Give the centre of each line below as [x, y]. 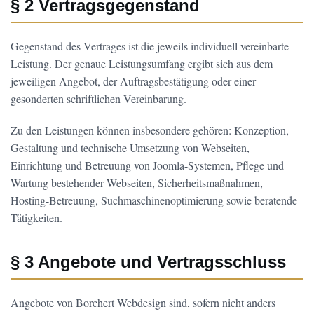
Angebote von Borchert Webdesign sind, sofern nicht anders [143, 302]
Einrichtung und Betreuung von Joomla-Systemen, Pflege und [147, 165]
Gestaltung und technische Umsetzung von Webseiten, [130, 148]
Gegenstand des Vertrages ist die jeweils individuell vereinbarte [150, 46]
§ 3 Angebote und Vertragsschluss [148, 262]
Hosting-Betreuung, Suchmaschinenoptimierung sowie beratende [154, 200]
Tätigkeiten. [36, 218]
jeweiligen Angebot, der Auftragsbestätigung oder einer [133, 81]
